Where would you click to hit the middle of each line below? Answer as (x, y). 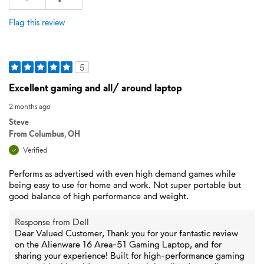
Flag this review (37, 22)
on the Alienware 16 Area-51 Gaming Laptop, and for (118, 244)
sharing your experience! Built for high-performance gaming (130, 255)
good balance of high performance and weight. (99, 196)
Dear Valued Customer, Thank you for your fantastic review (126, 233)
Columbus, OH (55, 133)
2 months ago (30, 106)
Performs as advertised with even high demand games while (122, 173)
